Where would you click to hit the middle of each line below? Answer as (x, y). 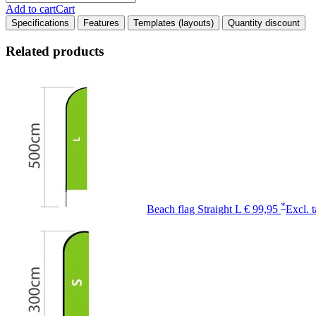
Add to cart (31, 8)
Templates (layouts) (174, 23)
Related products (55, 51)
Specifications (40, 23)
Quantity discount (264, 23)
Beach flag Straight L (194, 209)
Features (101, 23)
